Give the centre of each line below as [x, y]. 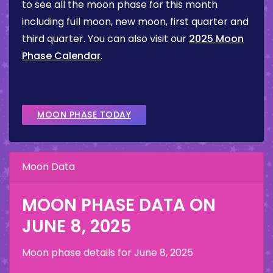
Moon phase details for [78, 253]
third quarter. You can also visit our [105, 39]
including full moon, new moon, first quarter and [135, 22]
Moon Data [48, 167]
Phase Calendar [61, 56]
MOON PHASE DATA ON [119, 205]
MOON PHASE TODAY [84, 115]
